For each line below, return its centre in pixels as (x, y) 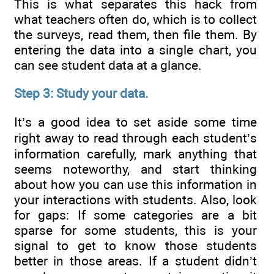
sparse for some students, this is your (135, 230)
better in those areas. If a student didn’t (135, 261)
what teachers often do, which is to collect (135, 20)
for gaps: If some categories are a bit (135, 215)
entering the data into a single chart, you (135, 50)
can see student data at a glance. (108, 65)
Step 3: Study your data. (81, 94)
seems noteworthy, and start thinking (135, 169)
